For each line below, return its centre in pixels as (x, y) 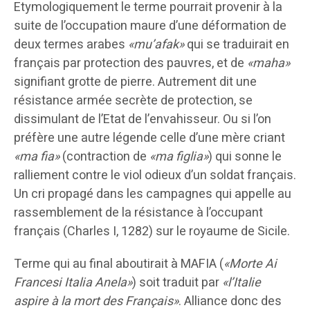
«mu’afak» (156, 45)
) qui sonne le (245, 157)
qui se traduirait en (237, 45)
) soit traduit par (177, 283)
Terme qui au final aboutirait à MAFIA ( (119, 264)
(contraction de (103, 157)
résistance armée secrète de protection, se (133, 101)
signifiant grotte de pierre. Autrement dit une (135, 82)
